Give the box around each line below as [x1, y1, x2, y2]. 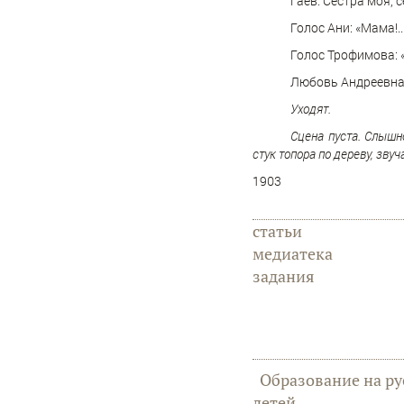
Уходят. [290, 100, 331, 118]
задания [252, 265, 315, 288]
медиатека [252, 243, 333, 265]
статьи [252, 220, 302, 243]
